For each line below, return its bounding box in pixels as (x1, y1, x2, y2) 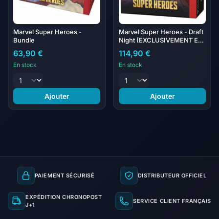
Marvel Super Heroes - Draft (119, 28, 203, 36)
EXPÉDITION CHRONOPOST (25, 194, 102, 200)
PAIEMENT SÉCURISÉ (34, 172, 95, 179)
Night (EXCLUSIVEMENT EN (119, 36, 203, 44)
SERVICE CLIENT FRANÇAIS (133, 197, 211, 204)
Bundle (13, 36, 35, 44)
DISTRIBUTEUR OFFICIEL (137, 172, 207, 179)
